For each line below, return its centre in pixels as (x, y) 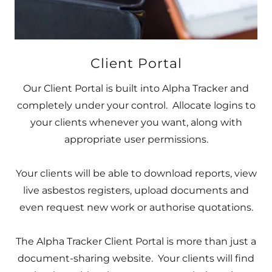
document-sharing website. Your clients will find (136, 258)
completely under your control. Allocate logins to (136, 105)
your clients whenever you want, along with (136, 122)
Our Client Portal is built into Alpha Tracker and (136, 88)
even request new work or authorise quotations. (136, 207)
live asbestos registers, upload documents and (136, 190)
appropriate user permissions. (136, 139)
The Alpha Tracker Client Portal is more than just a (136, 241)
